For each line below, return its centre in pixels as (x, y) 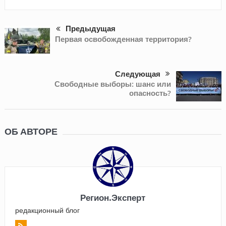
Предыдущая (90, 29)
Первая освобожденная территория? (123, 39)
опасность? (150, 93)
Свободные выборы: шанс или (113, 84)
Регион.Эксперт (113, 197)
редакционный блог (47, 210)
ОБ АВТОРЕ (31, 131)
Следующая (138, 74)
